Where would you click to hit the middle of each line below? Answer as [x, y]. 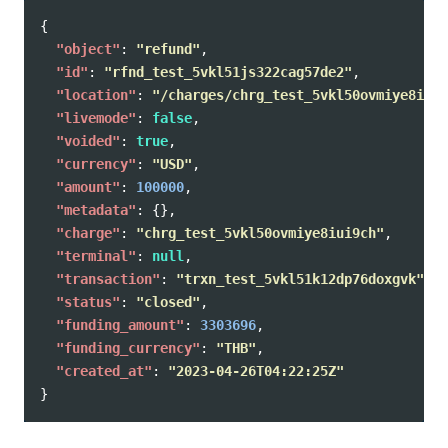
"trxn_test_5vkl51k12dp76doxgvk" [300, 279]
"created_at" [104, 371]
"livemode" [96, 118]
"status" [88, 302]
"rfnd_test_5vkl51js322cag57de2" [228, 72]
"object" [88, 49]
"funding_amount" [120, 325]
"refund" [168, 49]
